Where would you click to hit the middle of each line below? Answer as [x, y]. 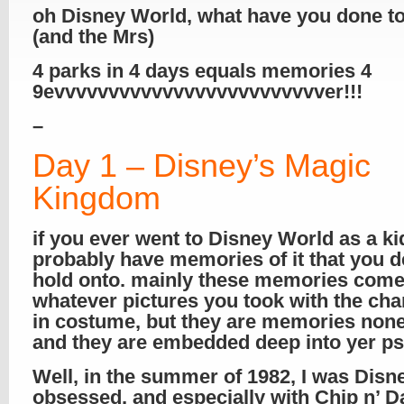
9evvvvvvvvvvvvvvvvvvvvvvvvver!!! [197, 92]
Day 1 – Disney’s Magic [202, 165]
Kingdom [96, 198]
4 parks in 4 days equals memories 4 [202, 71]
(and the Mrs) [93, 37]
